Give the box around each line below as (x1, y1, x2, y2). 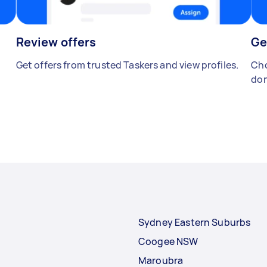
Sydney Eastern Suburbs (138, 216, 251, 229)
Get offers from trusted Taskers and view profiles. (15, 58, 239, 72)
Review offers (15, 34, 97, 51)
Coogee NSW (138, 235, 198, 249)
